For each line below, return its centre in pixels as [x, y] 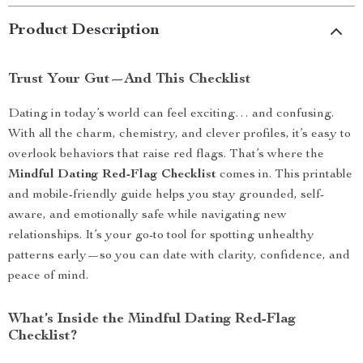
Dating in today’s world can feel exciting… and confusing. [171, 114]
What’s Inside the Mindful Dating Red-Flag [152, 319]
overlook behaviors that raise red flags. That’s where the [166, 155]
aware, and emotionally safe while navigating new [147, 216]
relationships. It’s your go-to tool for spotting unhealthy [161, 236]
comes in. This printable [284, 175]
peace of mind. [48, 276]
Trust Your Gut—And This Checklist [130, 79]
